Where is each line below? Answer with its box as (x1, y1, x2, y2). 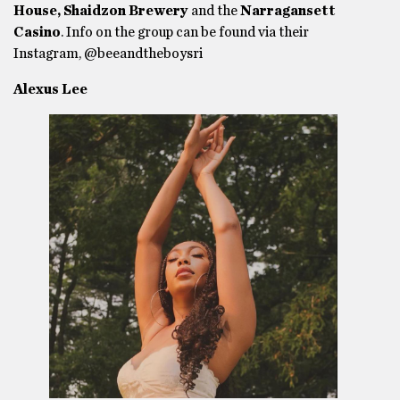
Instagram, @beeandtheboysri (13, 46, 203, 62)
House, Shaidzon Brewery (13, 4, 188, 19)
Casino (13, 25, 61, 40)
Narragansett (240, 4, 336, 19)
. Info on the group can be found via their (61, 25, 309, 40)
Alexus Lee (13, 82, 87, 97)
